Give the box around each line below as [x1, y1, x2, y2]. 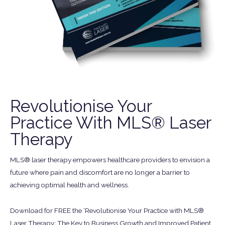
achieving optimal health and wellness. [10, 181, 129, 189]
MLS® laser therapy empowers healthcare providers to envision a [10, 156, 210, 164]
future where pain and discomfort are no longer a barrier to [10, 168, 190, 177]
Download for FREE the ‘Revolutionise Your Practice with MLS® [10, 206, 204, 214]
